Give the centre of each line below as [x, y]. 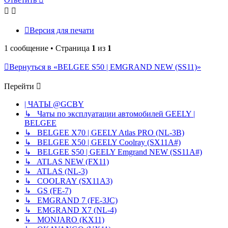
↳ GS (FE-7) [48, 190]
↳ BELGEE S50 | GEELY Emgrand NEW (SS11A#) [113, 152]
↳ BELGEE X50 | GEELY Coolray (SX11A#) [103, 142]
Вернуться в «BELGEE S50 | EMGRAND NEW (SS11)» [105, 67]
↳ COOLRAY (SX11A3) [68, 181]
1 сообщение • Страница [48, 48]
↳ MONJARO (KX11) [64, 219]
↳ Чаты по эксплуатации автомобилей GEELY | [110, 113]
